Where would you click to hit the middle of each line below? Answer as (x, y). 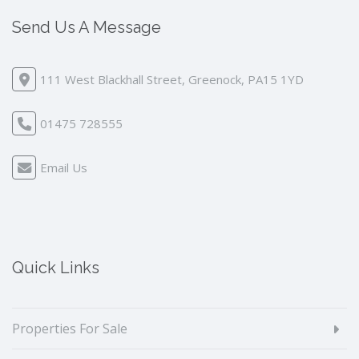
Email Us (64, 167)
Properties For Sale (70, 329)
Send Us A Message (87, 27)
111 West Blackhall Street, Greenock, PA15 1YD (172, 79)
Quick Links (56, 268)
